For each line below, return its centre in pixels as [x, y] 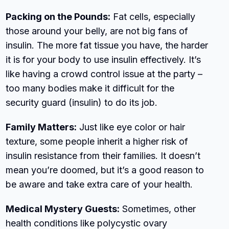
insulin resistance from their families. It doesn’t [103, 155]
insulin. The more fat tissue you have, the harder [107, 45]
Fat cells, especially [153, 16]
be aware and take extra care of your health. [99, 184]
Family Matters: [41, 127]
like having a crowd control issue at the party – [104, 74]
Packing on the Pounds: [58, 16]
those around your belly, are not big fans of [97, 31]
